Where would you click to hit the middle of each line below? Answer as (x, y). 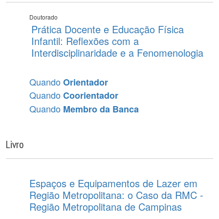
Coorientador (91, 95)
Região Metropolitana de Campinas (106, 206)
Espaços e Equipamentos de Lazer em (113, 183)
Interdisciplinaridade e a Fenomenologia (117, 52)
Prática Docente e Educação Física (108, 29)
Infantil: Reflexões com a (85, 41)
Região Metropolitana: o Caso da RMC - (116, 195)
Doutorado (44, 17)
